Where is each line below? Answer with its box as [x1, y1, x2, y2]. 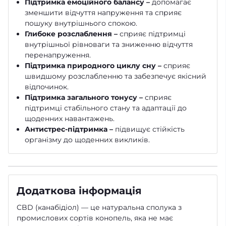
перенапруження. [25, 50, 91, 60]
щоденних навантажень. [25, 114, 115, 123]
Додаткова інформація [17, 184, 142, 197]
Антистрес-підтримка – [25, 124, 113, 134]
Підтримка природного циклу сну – [25, 61, 161, 70]
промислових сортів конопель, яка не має [17, 213, 173, 222]
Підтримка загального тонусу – [25, 92, 143, 102]
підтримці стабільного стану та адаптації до [25, 103, 187, 112]
